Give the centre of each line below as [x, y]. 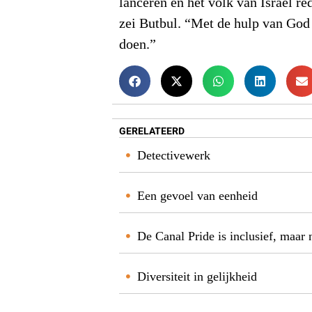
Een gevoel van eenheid [198, 195]
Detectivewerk [174, 155]
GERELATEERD [152, 131]
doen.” [138, 45]
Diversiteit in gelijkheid [197, 276]
